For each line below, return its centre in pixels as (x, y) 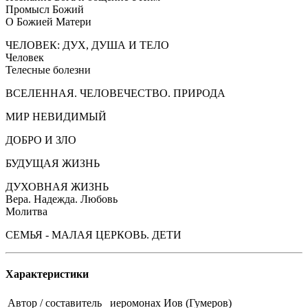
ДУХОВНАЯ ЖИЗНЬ (57, 186)
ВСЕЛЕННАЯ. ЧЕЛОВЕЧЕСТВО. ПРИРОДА (115, 93)
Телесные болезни (48, 69)
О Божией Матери (48, 21)
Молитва (26, 211)
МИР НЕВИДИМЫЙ (56, 116)
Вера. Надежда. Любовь (62, 199)
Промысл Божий (45, 9)
